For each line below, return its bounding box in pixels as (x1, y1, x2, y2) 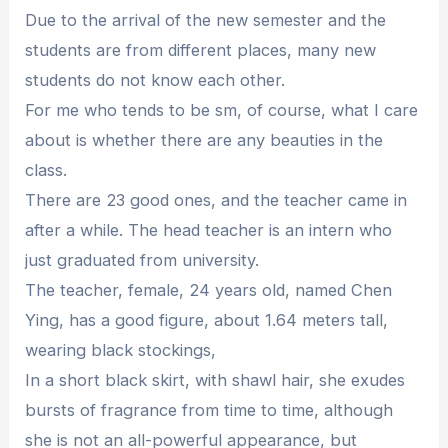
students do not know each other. (25, 69, 286, 90)
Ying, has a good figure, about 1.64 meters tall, (25, 309, 389, 330)
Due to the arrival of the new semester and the (25, 9, 387, 30)
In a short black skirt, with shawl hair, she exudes (25, 369, 406, 390)
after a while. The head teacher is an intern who (25, 219, 393, 240)
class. (25, 159, 68, 180)
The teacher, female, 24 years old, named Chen (25, 279, 393, 300)
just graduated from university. (25, 249, 260, 270)
